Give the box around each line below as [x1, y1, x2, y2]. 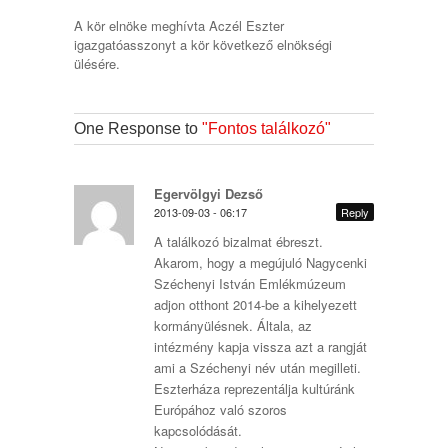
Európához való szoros [154, 400, 287, 419]
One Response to [74, 120, 202, 137]
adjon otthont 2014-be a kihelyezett [154, 295, 357, 314]
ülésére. [74, 54, 120, 73]
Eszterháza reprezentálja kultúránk [154, 379, 355, 398]
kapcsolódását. [154, 421, 242, 440]
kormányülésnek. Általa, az [154, 316, 312, 335]
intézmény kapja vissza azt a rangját [154, 337, 367, 356]
